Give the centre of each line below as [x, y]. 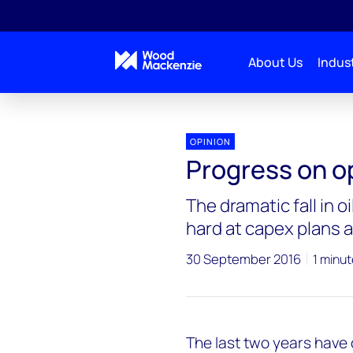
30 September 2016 [243, 259]
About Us [275, 62]
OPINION [210, 141]
